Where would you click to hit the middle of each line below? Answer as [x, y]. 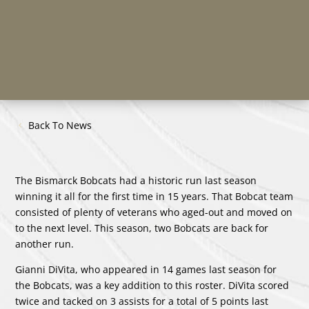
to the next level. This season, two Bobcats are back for [142, 228]
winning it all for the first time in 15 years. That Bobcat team [154, 196]
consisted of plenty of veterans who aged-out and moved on [154, 212]
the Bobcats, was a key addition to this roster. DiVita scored [152, 285]
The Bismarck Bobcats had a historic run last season [136, 180]
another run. [46, 243]
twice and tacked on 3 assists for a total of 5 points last [142, 301]
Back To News [60, 125]
